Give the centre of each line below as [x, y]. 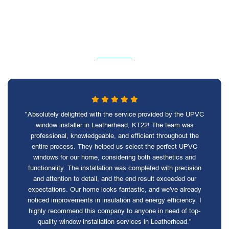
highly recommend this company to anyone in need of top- [114, 211]
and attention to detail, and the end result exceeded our [114, 179]
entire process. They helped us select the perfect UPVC [114, 146]
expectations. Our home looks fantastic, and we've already [114, 189]
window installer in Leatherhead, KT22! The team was [114, 125]
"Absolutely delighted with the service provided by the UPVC [114, 114]
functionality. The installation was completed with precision [114, 168]
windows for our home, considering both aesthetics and [114, 157]
